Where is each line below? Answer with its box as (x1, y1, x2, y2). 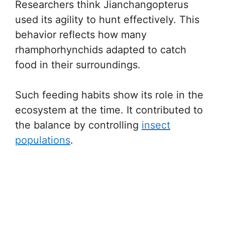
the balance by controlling (15, 119, 142, 131)
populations (15, 134, 70, 146)
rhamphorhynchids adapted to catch (15, 44, 186, 56)
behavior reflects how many (15, 29, 147, 41)
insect (142, 119, 170, 131)
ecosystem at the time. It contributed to (15, 104, 203, 116)
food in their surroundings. (15, 59, 141, 71)
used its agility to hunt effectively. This (15, 14, 199, 26)
